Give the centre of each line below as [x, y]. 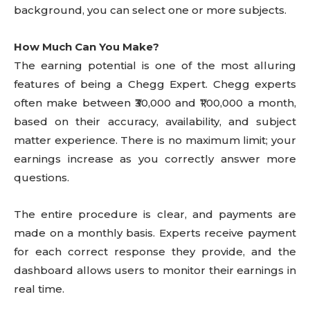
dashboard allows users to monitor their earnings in [155, 270]
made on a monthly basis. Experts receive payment [155, 233]
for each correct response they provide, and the [155, 252]
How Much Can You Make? [86, 47]
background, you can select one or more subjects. [150, 10]
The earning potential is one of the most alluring [155, 65]
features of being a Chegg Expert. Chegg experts [155, 84]
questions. [42, 177]
